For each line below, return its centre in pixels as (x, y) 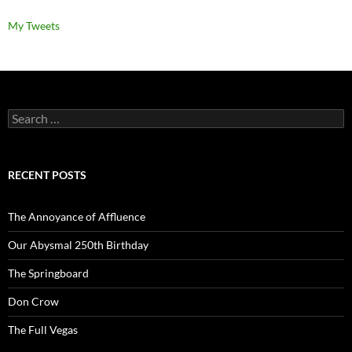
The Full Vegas (43, 329)
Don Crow (33, 301)
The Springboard (48, 273)
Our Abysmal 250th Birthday (78, 244)
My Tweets (34, 25)
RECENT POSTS (47, 174)
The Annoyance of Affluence (77, 216)
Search (24, 115)
